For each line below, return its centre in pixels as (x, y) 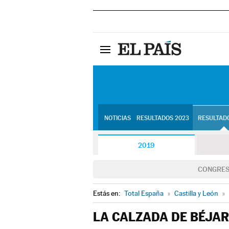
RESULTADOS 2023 (163, 118)
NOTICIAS (117, 118)
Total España (144, 193)
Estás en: (107, 193)
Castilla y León (196, 193)
